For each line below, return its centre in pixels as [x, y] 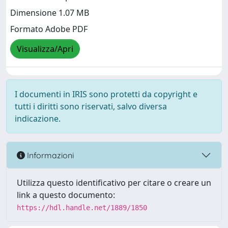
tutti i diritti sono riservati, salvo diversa [91, 106]
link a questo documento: [66, 195]
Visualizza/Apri [45, 49]
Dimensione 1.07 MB [50, 13]
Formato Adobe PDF [49, 29]
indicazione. [38, 119]
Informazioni [49, 155]
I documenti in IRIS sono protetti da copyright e [106, 94]
